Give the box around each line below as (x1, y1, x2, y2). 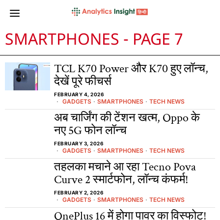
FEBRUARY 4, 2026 (54, 91, 104, 97)
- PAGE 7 (119, 30, 183, 51)
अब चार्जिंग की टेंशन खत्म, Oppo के (54, 110, 200, 125)
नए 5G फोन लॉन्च (54, 123, 127, 138)
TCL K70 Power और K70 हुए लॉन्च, (54, 61, 208, 76)
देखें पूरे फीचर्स (54, 74, 111, 89)
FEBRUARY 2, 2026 (54, 190, 104, 195)
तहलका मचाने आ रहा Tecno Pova (54, 159, 196, 174)
